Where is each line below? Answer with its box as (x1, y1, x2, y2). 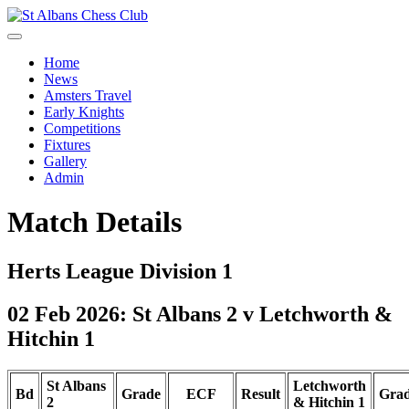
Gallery (44, 153, 87, 169)
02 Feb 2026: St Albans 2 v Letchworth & (7, 301, 393, 326)
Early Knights (44, 104, 124, 120)
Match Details (7, 205, 182, 239)
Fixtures (44, 137, 90, 152)
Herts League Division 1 (7, 258, 233, 283)
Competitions (44, 121, 121, 136)
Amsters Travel (44, 88, 131, 103)
